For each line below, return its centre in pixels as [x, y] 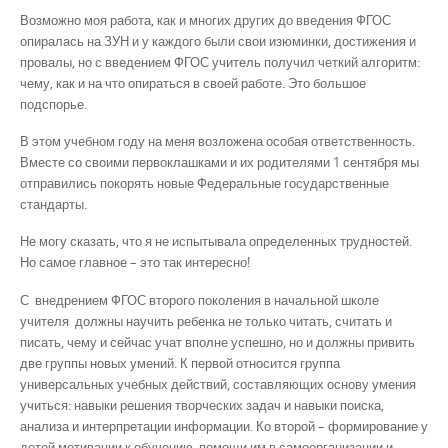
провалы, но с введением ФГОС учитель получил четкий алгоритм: [220, 61]
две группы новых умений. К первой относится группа [180, 362]
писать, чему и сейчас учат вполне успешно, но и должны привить [217, 341]
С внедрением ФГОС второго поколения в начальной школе [199, 299]
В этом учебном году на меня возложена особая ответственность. [217, 141]
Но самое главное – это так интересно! [135, 262]
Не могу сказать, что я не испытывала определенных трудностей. [216, 241]
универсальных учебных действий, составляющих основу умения [218, 383]
